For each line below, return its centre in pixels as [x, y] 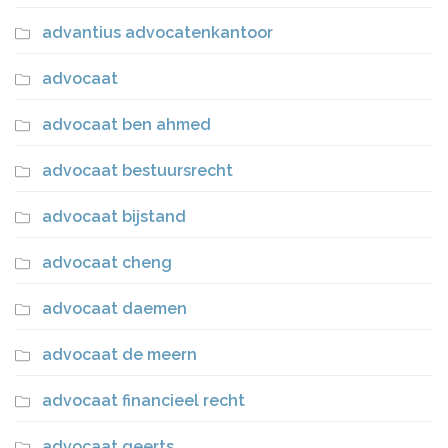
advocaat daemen [114, 308]
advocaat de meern [119, 354]
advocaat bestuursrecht [137, 170]
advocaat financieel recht [143, 400]
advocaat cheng [107, 262]
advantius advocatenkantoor [157, 32]
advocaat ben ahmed [126, 124]
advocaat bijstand [114, 216]
